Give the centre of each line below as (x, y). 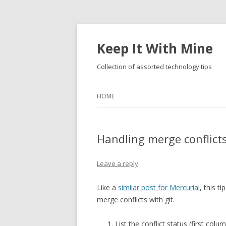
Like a (107, 187)
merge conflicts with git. (136, 200)
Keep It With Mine (155, 48)
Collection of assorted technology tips (154, 67)
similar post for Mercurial (159, 187)
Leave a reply (118, 163)
